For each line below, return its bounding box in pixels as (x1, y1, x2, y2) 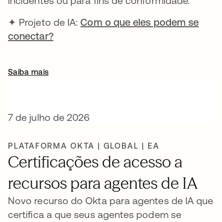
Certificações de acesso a (8, 152, 182, 171)
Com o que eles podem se (80, 16, 199, 28)
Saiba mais (8, 67, 49, 76)
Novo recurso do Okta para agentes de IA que (8, 195, 214, 206)
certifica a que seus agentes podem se (8, 209, 181, 220)
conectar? (8, 30, 54, 42)
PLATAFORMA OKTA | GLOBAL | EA (8, 141, 160, 150)
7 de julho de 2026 (8, 111, 90, 123)
